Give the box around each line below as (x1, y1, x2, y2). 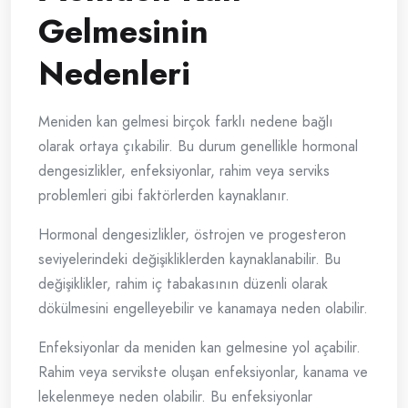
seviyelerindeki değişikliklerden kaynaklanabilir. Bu (38, 249, 341, 270)
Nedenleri (38, 49, 190, 98)
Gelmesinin (38, 7, 209, 56)
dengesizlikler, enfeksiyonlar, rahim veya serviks (38, 160, 330, 182)
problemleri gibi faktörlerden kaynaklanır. (38, 185, 290, 207)
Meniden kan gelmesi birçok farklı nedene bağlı (38, 111, 333, 133)
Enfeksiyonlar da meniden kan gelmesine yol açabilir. (38, 337, 361, 359)
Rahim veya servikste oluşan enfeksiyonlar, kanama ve (38, 362, 368, 383)
